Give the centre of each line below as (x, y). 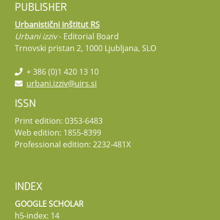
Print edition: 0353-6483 (59, 121)
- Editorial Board (88, 37)
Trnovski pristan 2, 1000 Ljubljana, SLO (85, 48)
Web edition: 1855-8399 (58, 133)
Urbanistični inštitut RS (57, 25)
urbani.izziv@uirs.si (62, 84)
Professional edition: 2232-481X (73, 145)
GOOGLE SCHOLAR (49, 204)
